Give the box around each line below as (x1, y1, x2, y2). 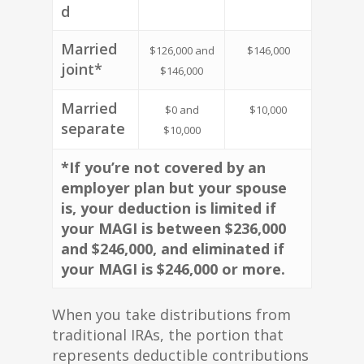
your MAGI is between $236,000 (61, 219, 286, 238)
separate (61, 119, 125, 138)
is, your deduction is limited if (61, 198, 276, 218)
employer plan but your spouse (61, 178, 287, 197)
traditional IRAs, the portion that (52, 325, 284, 344)
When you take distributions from (52, 305, 291, 324)
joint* (61, 59, 102, 79)
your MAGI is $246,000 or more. (61, 259, 285, 279)
